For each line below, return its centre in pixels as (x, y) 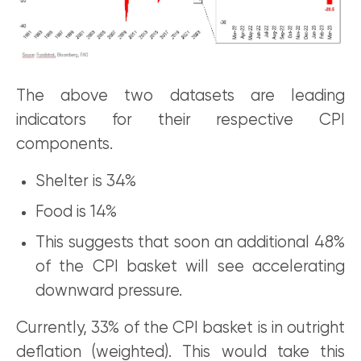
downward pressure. (109, 291)
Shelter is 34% (86, 181)
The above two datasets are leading (180, 96)
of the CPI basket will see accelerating (190, 267)
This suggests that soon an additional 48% (190, 243)
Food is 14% (76, 212)
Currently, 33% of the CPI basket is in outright (180, 328)
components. (64, 144)
